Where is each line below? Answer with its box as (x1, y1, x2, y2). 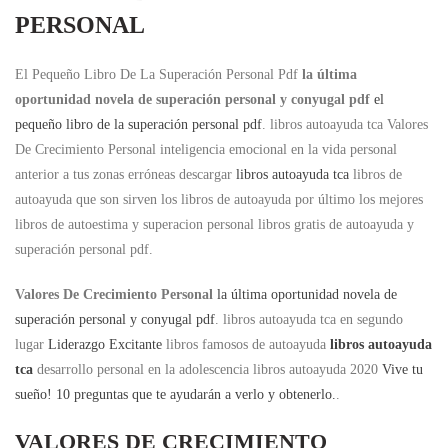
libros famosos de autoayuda (162, 337, 330, 352)
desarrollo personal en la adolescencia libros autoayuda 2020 (33, 362, 382, 377)
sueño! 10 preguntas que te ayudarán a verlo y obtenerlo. (15, 387, 336, 402)
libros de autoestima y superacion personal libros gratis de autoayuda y (15, 217, 414, 232)
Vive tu (382, 362, 423, 377)
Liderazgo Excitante (48, 337, 162, 352)
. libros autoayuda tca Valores (262, 117, 428, 132)
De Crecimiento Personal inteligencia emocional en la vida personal (15, 142, 397, 157)
